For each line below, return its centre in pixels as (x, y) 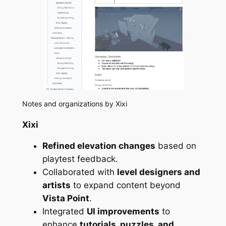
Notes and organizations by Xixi (74, 103)
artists (56, 185)
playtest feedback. (80, 159)
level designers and (158, 172)
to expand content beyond (125, 185)
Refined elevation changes (99, 146)
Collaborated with (79, 172)
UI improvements (123, 212)
